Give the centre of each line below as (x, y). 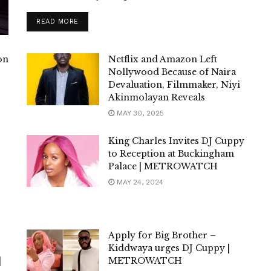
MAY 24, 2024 (139, 182)
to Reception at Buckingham (171, 154)
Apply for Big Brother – (162, 236)
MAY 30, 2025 (139, 113)
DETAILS (93, 21)
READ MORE (57, 21)
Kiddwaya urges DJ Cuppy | (169, 248)
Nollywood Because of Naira (172, 72)
